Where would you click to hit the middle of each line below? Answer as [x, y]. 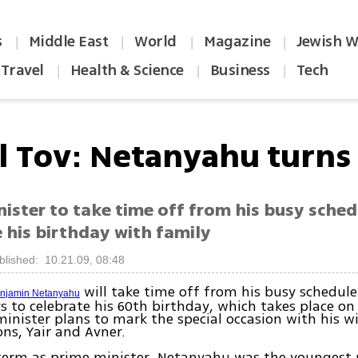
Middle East [68, 42]
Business [240, 70]
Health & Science [127, 70]
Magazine [237, 42]
